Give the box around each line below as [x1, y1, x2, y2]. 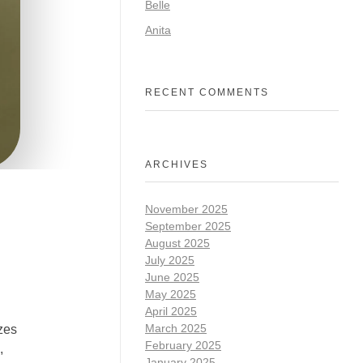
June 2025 [145, 270, 199, 284]
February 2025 [145, 338, 221, 352]
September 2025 [145, 219, 231, 233]
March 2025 [145, 321, 207, 335]
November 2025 [145, 202, 228, 216]
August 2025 [145, 236, 210, 250]
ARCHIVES [145, 158, 208, 170]
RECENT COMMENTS [145, 86, 269, 98]
